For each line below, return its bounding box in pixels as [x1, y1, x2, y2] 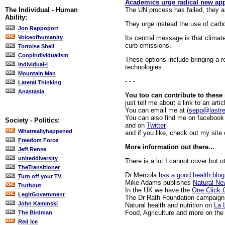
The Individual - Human [5, 6, 78, 14]
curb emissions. [125, 41, 171, 49]
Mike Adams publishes [125, 178, 193, 186]
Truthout [18, 182, 41, 188]
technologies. [125, 63, 164, 71]
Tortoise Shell [18, 43, 54, 49]
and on [125, 121, 147, 129]
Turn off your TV [18, 173, 61, 179]
